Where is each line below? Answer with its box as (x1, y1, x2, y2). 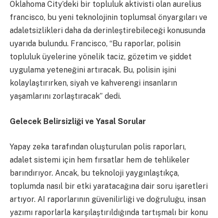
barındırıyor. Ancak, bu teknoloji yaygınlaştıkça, (10, 168, 179, 178)
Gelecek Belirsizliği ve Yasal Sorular (10, 116, 146, 126)
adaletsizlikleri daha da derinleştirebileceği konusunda (10, 26, 205, 36)
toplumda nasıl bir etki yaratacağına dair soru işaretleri (10, 181, 208, 191)
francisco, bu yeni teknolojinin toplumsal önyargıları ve (10, 13, 207, 22)
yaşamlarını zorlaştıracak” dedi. (10, 91, 121, 101)
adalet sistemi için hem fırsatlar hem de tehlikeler (10, 155, 190, 164)
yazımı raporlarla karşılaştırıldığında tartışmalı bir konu (10, 207, 208, 217)
